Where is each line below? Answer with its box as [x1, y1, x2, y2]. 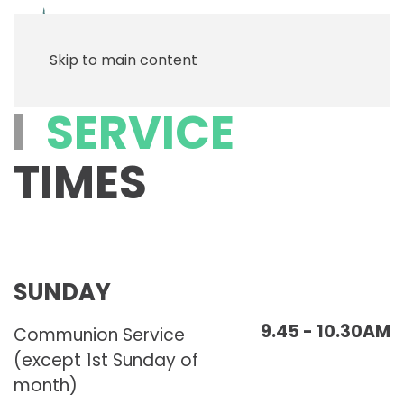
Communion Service [14, 323, 185, 347]
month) [14, 373, 78, 398]
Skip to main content [50, 50, 197, 70]
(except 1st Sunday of [14, 348, 198, 372]
